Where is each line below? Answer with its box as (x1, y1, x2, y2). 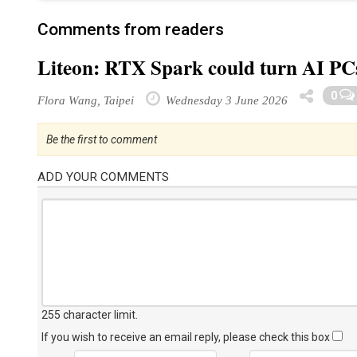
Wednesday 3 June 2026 (163, 93, 288, 107)
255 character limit (41, 308, 135, 321)
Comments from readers (37, 20, 224, 39)
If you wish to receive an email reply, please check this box (41, 331, 332, 343)
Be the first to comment (46, 133, 157, 146)
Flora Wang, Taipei (37, 93, 134, 107)
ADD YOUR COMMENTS (37, 170, 169, 184)
